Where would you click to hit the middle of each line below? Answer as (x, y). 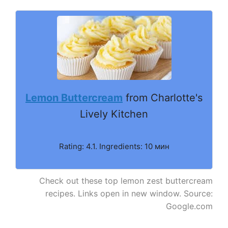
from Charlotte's (163, 97)
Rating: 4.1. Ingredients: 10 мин (114, 146)
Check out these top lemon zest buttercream (126, 180)
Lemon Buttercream (74, 97)
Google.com (189, 206)
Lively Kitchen (114, 114)
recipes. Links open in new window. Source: (129, 193)
